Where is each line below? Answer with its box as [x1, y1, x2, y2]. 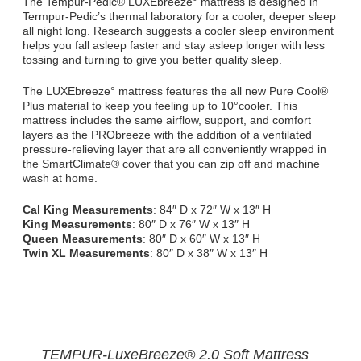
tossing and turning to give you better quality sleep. [23, 53, 282, 67]
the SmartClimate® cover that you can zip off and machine [23, 157, 320, 171]
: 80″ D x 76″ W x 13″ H [132, 218, 250, 231]
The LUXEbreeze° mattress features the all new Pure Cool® [23, 85, 328, 98]
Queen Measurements [23, 232, 143, 246]
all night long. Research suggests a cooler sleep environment [23, 24, 334, 38]
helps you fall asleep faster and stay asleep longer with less [23, 39, 325, 52]
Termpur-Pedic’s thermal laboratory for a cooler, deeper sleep [23, 10, 336, 23]
